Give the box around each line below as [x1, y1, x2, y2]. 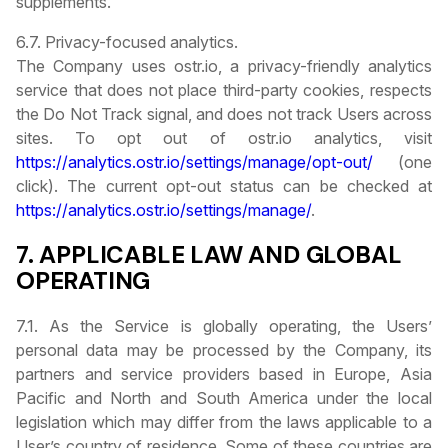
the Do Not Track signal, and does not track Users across [16, 104, 432, 125]
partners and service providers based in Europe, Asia [16, 364, 432, 385]
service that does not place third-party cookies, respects [16, 80, 432, 101]
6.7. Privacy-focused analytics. [16, 32, 238, 53]
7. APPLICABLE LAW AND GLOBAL [16, 239, 402, 271]
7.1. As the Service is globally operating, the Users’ [16, 316, 432, 337]
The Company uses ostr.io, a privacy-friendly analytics [16, 56, 432, 77]
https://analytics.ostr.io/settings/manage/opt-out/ [16, 152, 373, 173]
